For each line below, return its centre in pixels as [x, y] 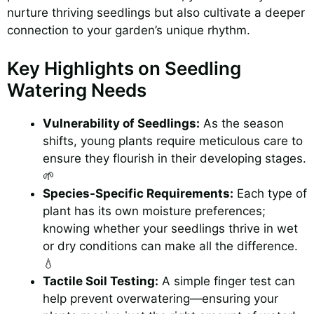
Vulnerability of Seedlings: [121, 123]
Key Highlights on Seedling [124, 68]
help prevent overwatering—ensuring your [161, 298]
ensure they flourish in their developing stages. [175, 158]
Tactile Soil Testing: [101, 281]
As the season [242, 123]
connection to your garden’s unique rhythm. [129, 30]
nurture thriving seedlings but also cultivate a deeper [156, 13]
